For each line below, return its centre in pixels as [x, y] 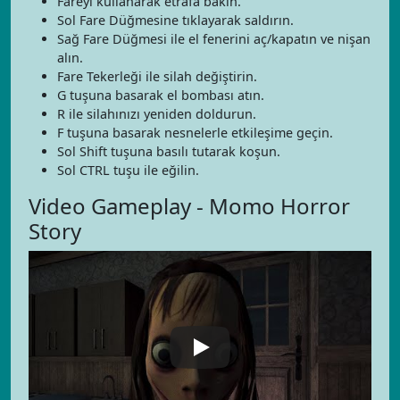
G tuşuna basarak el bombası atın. [161, 95]
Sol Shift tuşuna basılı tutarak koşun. [169, 151]
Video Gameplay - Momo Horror [189, 206]
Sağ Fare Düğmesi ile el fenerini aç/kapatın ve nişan [214, 39]
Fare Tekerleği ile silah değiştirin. [157, 76]
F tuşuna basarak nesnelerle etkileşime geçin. [195, 133]
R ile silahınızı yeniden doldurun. [157, 114]
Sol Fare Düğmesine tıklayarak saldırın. [175, 20]
